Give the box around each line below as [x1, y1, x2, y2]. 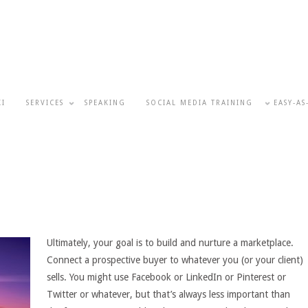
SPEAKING [85, 98, 126, 107]
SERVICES [26, 98, 64, 107]
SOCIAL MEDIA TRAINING [146, 98, 253, 107]
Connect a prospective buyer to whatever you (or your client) [47, 254, 303, 265]
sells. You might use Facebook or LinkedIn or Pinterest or [47, 271, 286, 283]
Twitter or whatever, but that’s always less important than [47, 288, 290, 300]
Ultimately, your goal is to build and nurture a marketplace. [47, 236, 294, 248]
